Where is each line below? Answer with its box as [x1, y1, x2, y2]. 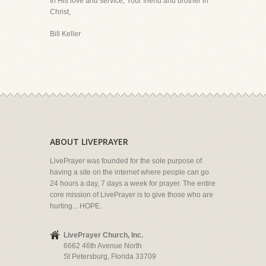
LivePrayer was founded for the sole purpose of [50, 157, 202, 165]
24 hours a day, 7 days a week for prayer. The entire [50, 179, 216, 188]
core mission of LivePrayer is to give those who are [50, 191, 213, 199]
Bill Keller [50, 30, 81, 38]
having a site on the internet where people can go [50, 168, 209, 176]
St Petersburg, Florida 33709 [64, 252, 156, 261]
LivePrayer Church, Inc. [64, 231, 143, 239]
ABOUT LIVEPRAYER [50, 136, 128, 147]
